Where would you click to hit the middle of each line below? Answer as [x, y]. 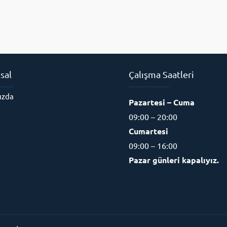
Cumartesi [148, 131]
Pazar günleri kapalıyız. [174, 160]
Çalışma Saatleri [161, 74]
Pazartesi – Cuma [162, 102]
